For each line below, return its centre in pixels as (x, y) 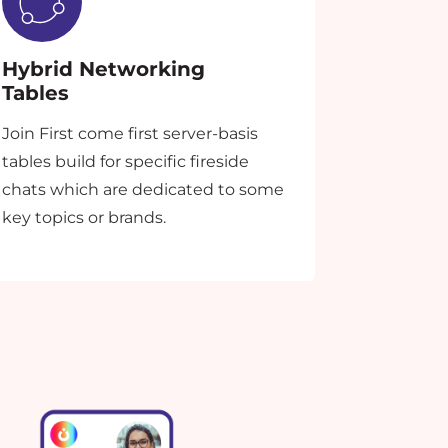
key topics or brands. (84, 218)
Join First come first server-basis (130, 134)
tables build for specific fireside (126, 162)
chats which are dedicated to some (143, 190)
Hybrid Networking (104, 69)
